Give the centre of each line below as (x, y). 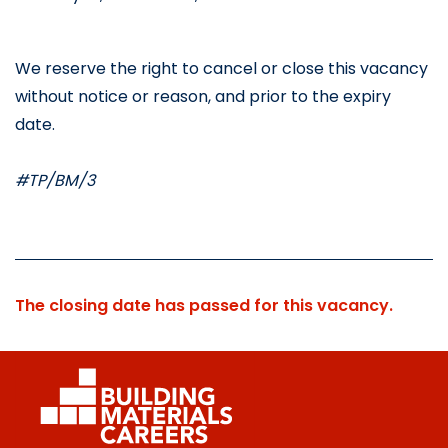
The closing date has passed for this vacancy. (204, 306)
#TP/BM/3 (55, 181)
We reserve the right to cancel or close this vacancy (221, 69)
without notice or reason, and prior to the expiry (203, 97)
